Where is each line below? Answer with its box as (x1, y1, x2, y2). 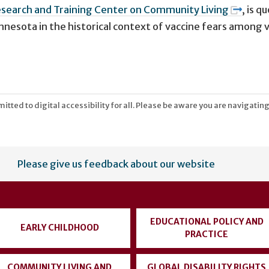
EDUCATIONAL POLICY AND (150, 216, 264, 227)
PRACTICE (185, 228, 228, 240)
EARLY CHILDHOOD (20, 222, 99, 234)
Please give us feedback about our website (17, 157, 215, 170)
